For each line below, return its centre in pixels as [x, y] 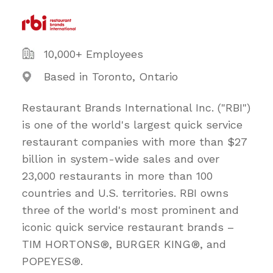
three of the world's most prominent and [130, 210]
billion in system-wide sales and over [121, 159]
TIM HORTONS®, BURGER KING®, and [124, 244]
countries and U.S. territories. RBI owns [125, 193]
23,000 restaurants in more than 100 [117, 176]
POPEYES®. [52, 261]
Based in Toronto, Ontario [111, 77]
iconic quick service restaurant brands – [128, 227]
